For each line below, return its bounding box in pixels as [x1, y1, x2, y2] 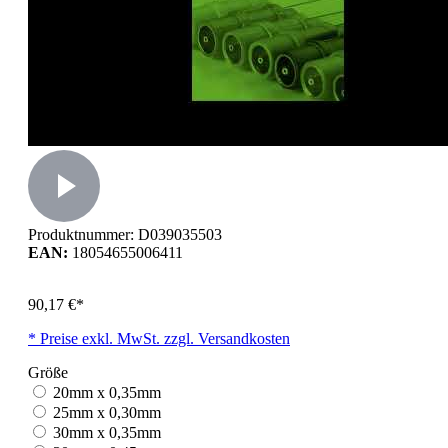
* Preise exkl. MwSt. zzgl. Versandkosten [28, 329, 290, 347]
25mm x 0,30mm [53, 403, 161, 421]
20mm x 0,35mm [53, 383, 161, 401]
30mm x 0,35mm [53, 423, 161, 441]
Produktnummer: [28, 225, 138, 243]
